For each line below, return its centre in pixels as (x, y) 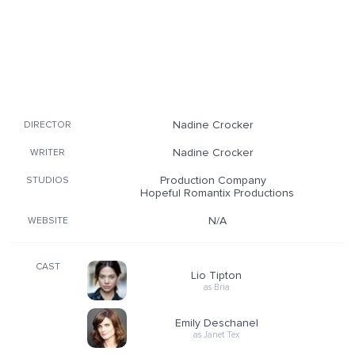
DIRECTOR (48, 125)
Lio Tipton (216, 275)
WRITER (48, 153)
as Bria (216, 287)
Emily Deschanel (216, 323)
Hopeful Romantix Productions (217, 193)
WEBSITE (48, 221)
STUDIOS (48, 181)
